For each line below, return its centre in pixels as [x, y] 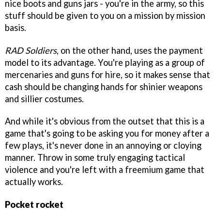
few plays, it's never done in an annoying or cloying [103, 146]
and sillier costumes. [44, 99]
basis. [15, 27]
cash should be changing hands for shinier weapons [104, 86]
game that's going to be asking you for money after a [107, 133]
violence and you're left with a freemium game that [105, 170]
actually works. [34, 182]
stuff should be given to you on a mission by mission [105, 15]
